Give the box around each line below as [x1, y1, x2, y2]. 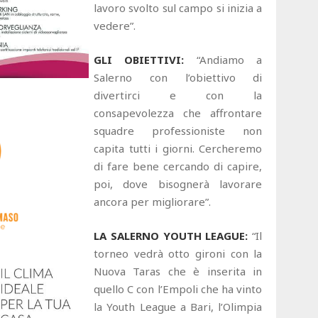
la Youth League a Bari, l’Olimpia [94, 299, 263, 314]
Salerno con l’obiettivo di [94, 70, 263, 84]
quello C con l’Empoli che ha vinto [94, 281, 263, 296]
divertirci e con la [94, 87, 263, 102]
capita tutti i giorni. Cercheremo [94, 141, 263, 155]
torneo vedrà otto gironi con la [94, 246, 263, 261]
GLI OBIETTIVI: [94, 52, 197, 67]
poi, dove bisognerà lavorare [94, 176, 263, 191]
